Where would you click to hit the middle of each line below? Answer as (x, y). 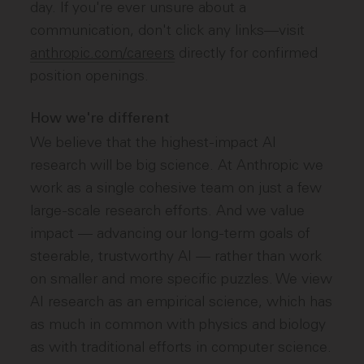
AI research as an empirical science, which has (182, 301)
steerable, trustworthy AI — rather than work (176, 256)
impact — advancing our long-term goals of (171, 233)
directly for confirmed (247, 53)
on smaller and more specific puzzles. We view (182, 279)
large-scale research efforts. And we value (168, 210)
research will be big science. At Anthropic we (177, 165)
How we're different (100, 119)
